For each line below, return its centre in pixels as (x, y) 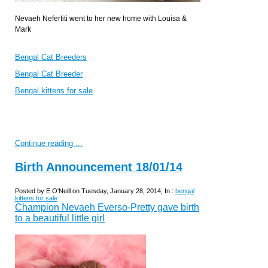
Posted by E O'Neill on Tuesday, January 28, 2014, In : (95, 191)
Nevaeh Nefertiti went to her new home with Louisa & (101, 18)
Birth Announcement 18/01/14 (99, 167)
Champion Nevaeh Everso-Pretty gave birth (107, 208)
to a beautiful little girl (60, 218)
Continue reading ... (49, 143)
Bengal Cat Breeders (51, 57)
